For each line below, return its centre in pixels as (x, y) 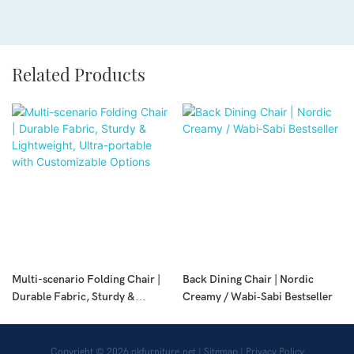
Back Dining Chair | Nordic (248, 279)
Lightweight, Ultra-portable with (91, 314)
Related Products (79, 74)
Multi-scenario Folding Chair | (86, 279)
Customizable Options (66, 331)
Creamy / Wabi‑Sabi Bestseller (257, 296)
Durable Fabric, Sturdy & (73, 296)
